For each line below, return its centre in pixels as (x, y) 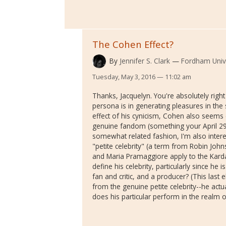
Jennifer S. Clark (145, 61)
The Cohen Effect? (133, 44)
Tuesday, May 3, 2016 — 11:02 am (142, 76)
